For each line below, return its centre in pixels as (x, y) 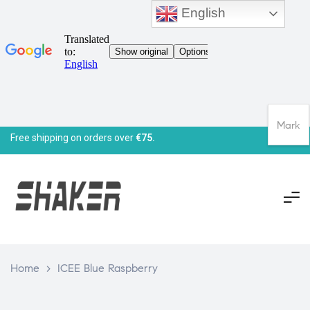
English (202, 12)
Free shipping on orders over (73, 137)
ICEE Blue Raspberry (108, 268)
